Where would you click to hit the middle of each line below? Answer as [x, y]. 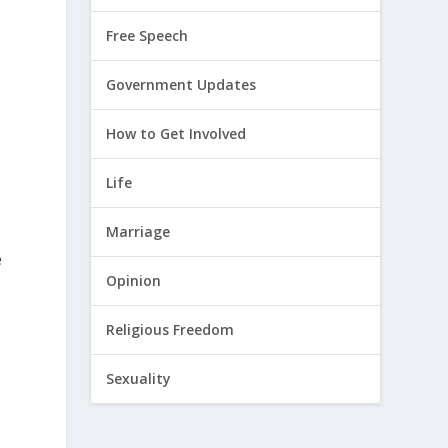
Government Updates [181, 85]
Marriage [138, 232]
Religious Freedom [170, 330]
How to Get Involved [176, 134]
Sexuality [139, 379]
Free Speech [147, 36]
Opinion [134, 281]
